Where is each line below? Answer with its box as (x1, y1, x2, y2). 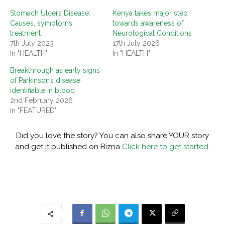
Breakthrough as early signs (10, 66, 100, 74)
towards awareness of (113, 19, 183, 27)
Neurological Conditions (113, 29, 192, 37)
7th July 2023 (10, 39, 54, 47)
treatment (10, 29, 41, 37)
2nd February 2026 (10, 96, 73, 104)
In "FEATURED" (10, 106, 57, 115)
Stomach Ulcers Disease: (10, 9, 90, 17)
